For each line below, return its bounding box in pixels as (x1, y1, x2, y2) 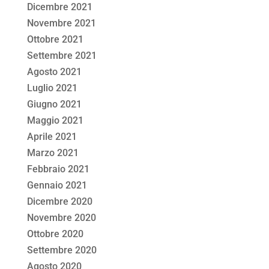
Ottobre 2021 (26, 34, 83, 46)
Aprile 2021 (26, 131, 77, 143)
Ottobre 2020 (26, 228, 83, 240)
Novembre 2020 (26, 212, 96, 224)
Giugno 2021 (26, 98, 82, 110)
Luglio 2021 (26, 82, 77, 94)
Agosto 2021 (26, 66, 82, 78)
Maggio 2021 (26, 115, 83, 127)
